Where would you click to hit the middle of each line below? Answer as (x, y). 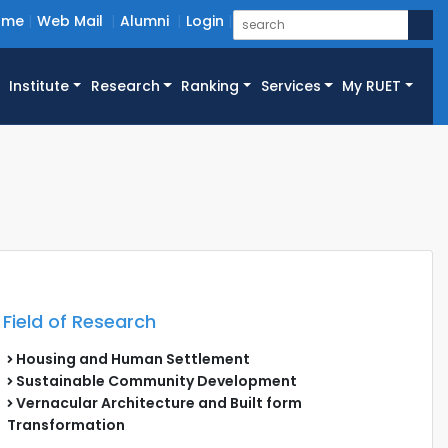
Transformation (65, 424)
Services (290, 86)
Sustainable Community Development (154, 380)
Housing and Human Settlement (131, 358)
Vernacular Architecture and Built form (157, 402)
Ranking (210, 86)
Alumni (144, 21)
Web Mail (70, 21)
